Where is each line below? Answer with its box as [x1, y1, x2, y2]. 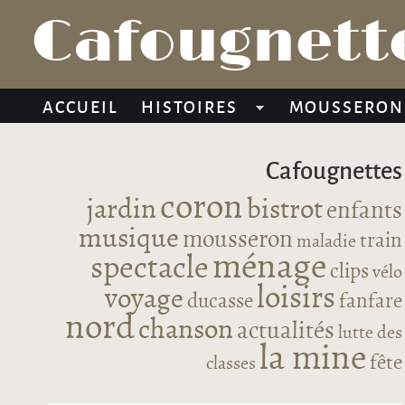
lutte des [338, 322, 403, 344]
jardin [87, 193, 157, 226]
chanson [138, 314, 234, 346]
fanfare [339, 288, 403, 314]
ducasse [187, 288, 254, 314]
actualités [237, 316, 335, 345]
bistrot [247, 193, 324, 226]
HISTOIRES [140, 94, 238, 118]
